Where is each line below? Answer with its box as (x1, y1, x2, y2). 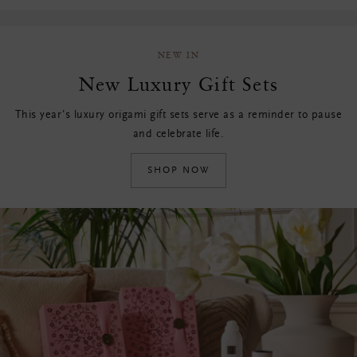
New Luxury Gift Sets (79, 73, 278, 96)
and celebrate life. (132, 129, 225, 140)
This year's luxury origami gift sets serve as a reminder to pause (14, 110, 343, 121)
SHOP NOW (147, 166, 210, 175)
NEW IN (157, 49, 200, 61)
